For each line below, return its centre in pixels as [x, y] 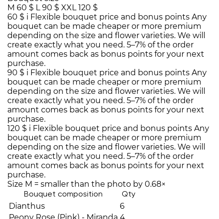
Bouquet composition [63, 195]
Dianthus [27, 206]
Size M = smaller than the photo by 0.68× [87, 184]
